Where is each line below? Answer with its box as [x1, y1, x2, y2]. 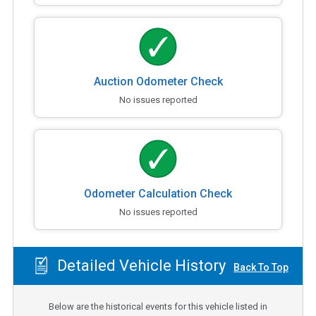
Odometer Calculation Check [84, 186, 232, 200]
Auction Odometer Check [93, 74, 223, 88]
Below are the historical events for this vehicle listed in [49, 300, 267, 312]
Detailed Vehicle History [53, 257, 226, 275]
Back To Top [233, 262, 288, 274]
